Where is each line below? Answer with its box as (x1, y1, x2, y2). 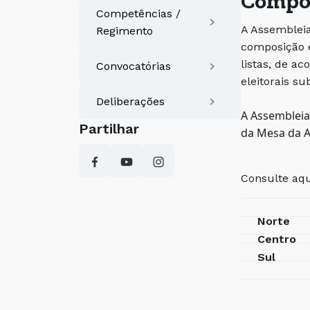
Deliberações (96, 95, 165, 108)
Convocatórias (96, 60, 171, 73)
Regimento (96, 24, 153, 37)
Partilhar (79, 120, 139, 137)
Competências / (96, 7, 181, 20)
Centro (257, 232, 296, 246)
